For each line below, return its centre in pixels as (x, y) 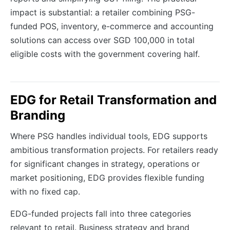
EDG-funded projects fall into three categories (101, 213)
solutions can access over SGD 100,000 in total (102, 40)
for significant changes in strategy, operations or (105, 164)
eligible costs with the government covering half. (105, 54)
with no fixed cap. (45, 191)
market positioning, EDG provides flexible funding (107, 177)
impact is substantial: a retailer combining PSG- (103, 12)
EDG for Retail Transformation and (113, 100)
